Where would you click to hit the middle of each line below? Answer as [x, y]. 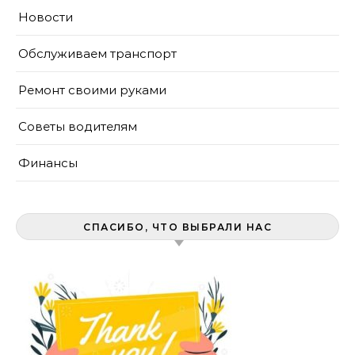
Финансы [48, 163]
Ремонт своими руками [92, 90]
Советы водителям [78, 126]
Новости [46, 17]
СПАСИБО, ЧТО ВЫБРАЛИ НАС [177, 227]
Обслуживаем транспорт [97, 53]
